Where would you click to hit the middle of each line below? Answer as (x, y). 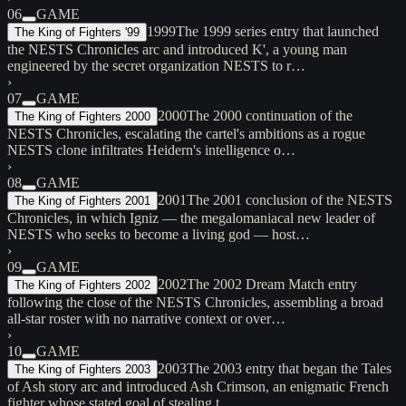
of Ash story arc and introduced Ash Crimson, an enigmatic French (198, 386)
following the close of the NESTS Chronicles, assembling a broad (195, 302)
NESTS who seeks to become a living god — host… (159, 234)
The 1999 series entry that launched (277, 31)
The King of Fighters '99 (77, 32)
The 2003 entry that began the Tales (289, 368)
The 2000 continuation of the (270, 115)
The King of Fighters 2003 (82, 369)
